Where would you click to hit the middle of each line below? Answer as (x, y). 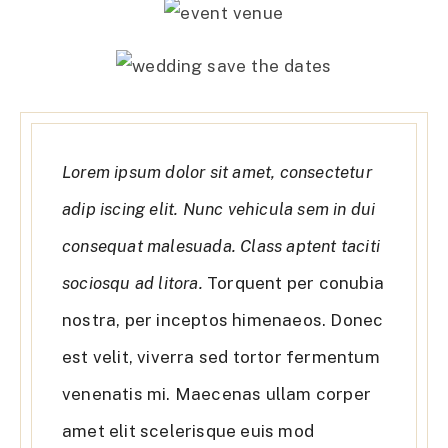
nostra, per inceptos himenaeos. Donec (223, 320)
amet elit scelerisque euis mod (188, 431)
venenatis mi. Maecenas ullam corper (216, 394)
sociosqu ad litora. (132, 283)
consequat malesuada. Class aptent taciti (221, 246)
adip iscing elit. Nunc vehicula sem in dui (219, 209)
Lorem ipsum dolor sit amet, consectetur (217, 172)
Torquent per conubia (293, 283)
